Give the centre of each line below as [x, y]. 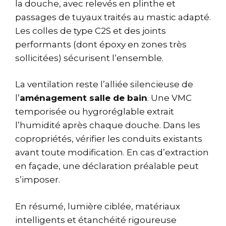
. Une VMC [169, 98]
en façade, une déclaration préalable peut [107, 166]
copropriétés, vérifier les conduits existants [109, 139]
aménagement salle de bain [83, 98]
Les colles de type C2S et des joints [91, 31]
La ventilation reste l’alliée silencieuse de [104, 84]
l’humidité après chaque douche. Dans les [108, 125]
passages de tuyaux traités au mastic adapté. [113, 17]
